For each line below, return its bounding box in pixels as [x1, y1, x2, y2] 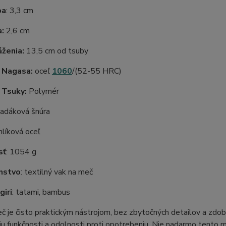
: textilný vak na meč [20, 166, 93, 178]
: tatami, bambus [12, 187, 70, 198]
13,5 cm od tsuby [24, 45, 88, 56]
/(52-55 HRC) [72, 66, 122, 77]
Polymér [28, 86, 59, 97]
